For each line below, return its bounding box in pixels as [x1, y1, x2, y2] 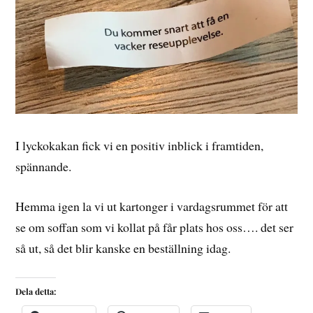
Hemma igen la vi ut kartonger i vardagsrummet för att [15, 198, 289, 215]
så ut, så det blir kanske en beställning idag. [15, 240, 231, 257]
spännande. [15, 158, 72, 175]
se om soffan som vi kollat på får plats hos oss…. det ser [15, 219, 294, 236]
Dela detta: [15, 285, 57, 297]
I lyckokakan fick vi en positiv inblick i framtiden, [15, 137, 264, 154]
